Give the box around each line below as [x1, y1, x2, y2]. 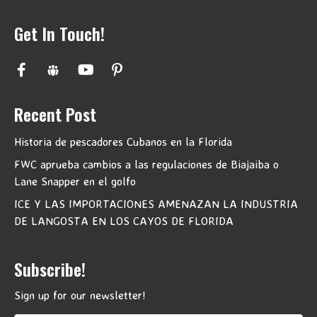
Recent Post [14, 100, 96, 127]
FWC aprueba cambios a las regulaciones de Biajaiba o [14, 156, 279, 171]
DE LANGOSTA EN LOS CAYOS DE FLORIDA [14, 213, 234, 228]
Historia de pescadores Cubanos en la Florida [14, 134, 232, 149]
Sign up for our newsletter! [14, 287, 146, 302]
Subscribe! [14, 255, 86, 282]
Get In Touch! [14, 20, 105, 46]
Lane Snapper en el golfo [14, 173, 136, 188]
